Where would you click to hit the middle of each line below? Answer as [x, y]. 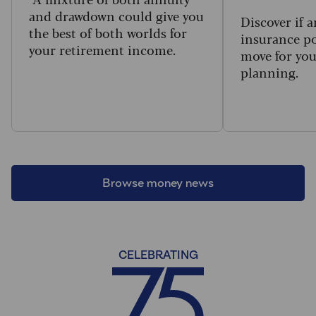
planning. [271, 72]
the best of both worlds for [108, 33]
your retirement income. [102, 50]
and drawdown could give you [116, 16]
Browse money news [158, 184]
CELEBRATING [158, 256]
